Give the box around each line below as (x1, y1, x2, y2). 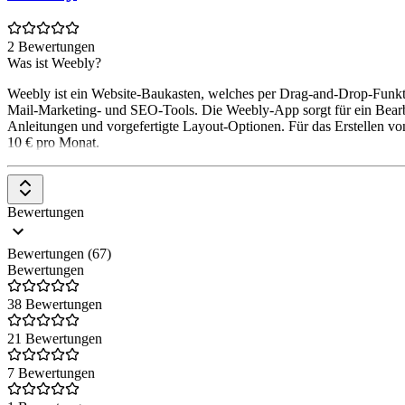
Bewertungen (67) (7, 245, 111, 261)
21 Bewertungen (7, 330, 102, 346)
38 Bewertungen (7, 296, 102, 312)
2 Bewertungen (7, 38, 95, 54)
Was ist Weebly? (7, 54, 101, 71)
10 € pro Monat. (7, 134, 99, 150)
